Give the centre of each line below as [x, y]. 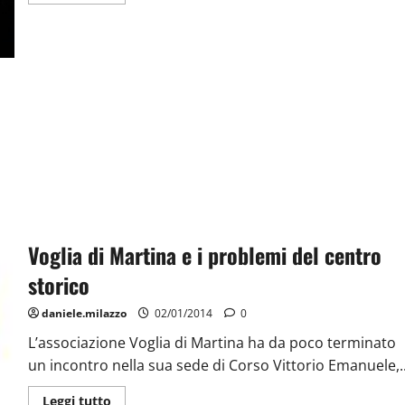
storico [58, 284]
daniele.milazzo [84, 313]
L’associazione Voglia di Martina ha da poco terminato [212, 342]
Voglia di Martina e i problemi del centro [204, 254]
